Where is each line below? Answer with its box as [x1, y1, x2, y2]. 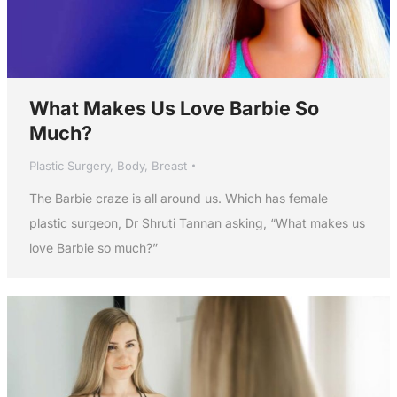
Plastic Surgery [28, 159, 110, 174]
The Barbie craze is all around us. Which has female [28, 191, 328, 206]
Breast [151, 159, 187, 174]
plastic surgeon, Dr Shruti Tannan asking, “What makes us [28, 215, 365, 231]
